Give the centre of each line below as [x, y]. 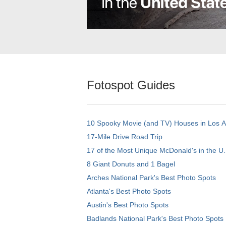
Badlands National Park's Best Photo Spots [155, 219]
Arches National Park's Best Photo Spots [151, 178]
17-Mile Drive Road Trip [125, 137]
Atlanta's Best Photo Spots [129, 191]
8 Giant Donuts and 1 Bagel [131, 164]
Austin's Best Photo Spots [128, 205]
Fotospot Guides [131, 85]
